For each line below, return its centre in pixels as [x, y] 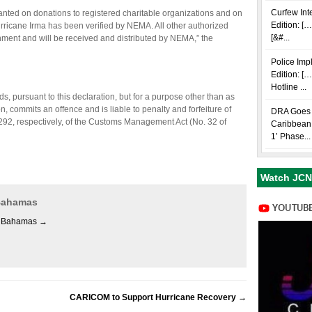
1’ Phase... [291, 136]
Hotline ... [289, 87]
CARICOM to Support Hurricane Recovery [154, 297]
